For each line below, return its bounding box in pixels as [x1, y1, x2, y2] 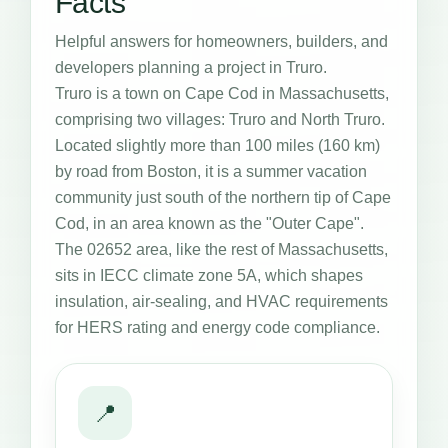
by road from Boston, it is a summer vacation [55, 163, 367, 181]
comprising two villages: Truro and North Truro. [55, 111, 385, 129]
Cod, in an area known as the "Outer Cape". [55, 215, 364, 233]
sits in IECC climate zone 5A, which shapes [55, 267, 363, 285]
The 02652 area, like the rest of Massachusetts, [55, 241, 388, 259]
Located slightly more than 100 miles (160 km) [55, 137, 380, 155]
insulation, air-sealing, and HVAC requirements [55, 293, 388, 311]
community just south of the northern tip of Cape [55, 189, 391, 207]
